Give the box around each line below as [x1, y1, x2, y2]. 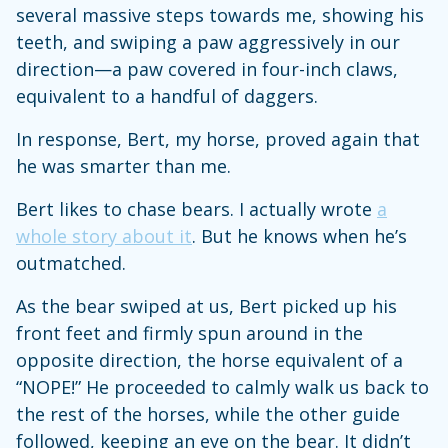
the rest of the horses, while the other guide [16, 402, 400, 427]
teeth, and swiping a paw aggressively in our [16, 30, 400, 55]
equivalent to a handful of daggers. [16, 84, 323, 109]
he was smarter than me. [16, 154, 231, 179]
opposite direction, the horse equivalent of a [16, 348, 403, 373]
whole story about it [16, 224, 192, 249]
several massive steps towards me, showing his [16, 3, 424, 28]
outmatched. [16, 251, 126, 276]
